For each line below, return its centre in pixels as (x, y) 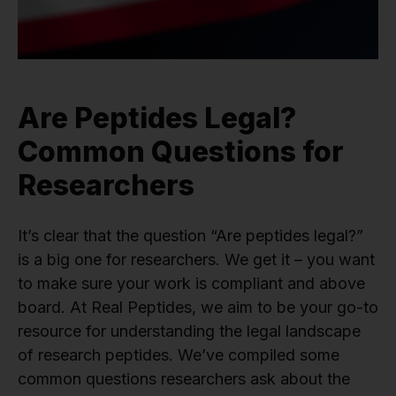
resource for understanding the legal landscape (189, 331)
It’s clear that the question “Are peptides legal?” (190, 236)
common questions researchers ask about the (184, 379)
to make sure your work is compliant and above (191, 284)
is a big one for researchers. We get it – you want (196, 260)
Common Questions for (181, 152)
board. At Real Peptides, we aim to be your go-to (198, 308)
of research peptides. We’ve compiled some (179, 355)
